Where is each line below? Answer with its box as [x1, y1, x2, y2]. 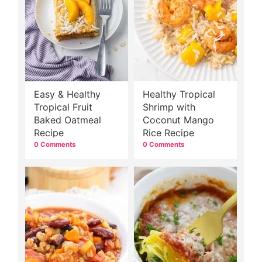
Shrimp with [143, 101, 195, 113]
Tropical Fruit [34, 101, 92, 113]
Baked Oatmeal [34, 113, 101, 126]
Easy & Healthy [34, 88, 101, 100]
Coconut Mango [143, 113, 214, 126]
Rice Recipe [143, 126, 194, 139]
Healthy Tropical [143, 88, 215, 100]
